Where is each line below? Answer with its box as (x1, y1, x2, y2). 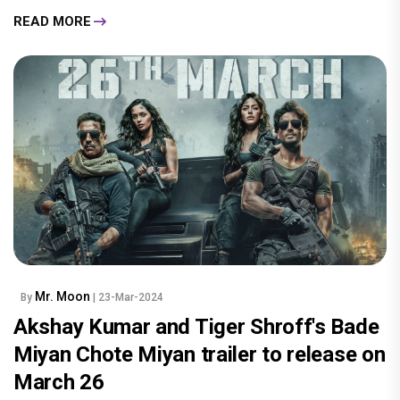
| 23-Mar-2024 (93, 291, 163, 304)
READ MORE (13, 12, 91, 29)
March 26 (13, 370, 104, 396)
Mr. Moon (35, 289, 93, 304)
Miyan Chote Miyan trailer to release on (13, 342, 386, 368)
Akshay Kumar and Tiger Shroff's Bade (13, 314, 379, 340)
